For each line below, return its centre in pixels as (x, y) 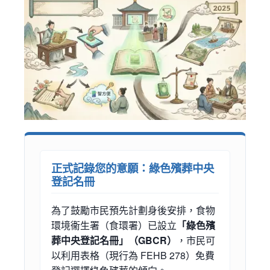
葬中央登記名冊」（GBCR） (114, 240)
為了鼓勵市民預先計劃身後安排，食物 (133, 210)
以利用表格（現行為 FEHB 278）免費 (133, 255)
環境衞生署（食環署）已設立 (114, 225)
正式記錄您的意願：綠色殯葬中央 (133, 168)
